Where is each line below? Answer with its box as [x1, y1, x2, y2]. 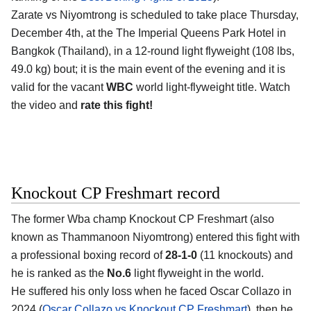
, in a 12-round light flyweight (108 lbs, [108, 44, 294, 57]
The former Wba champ [11, 213, 129, 226]
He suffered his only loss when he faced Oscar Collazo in [11, 285, 292, 298]
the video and [11, 99, 81, 111]
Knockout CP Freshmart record [11, 184, 220, 203]
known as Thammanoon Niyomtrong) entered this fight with [11, 231, 300, 244]
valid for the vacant [11, 81, 106, 93]
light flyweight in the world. [134, 267, 264, 280]
